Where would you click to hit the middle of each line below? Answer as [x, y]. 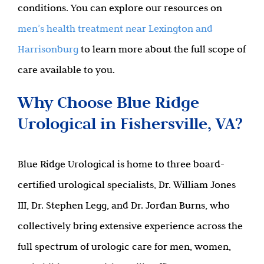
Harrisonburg [48, 49]
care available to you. [66, 69]
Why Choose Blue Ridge [108, 102]
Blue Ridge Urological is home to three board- [121, 164]
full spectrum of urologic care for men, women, [124, 246]
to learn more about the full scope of [162, 49]
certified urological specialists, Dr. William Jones [127, 184]
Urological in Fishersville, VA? [130, 123]
